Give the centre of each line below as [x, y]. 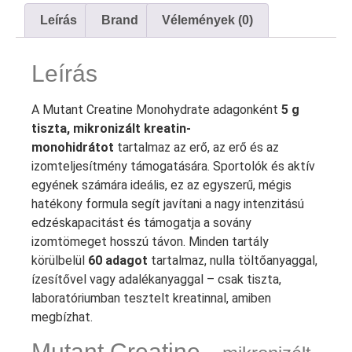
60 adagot [118, 260]
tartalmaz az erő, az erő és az [196, 147]
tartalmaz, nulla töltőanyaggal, [233, 260]
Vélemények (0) [207, 20]
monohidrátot [73, 147]
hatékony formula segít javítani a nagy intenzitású [168, 203]
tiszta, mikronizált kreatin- [111, 128]
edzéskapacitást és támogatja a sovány [141, 222]
